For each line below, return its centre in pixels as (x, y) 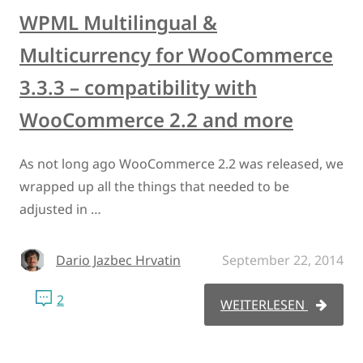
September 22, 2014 (283, 260)
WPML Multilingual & (118, 22)
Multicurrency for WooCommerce (176, 54)
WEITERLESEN (264, 304)
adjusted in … (60, 209)
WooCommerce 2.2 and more (156, 119)
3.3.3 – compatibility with (138, 87)
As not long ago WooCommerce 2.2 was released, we (181, 163)
